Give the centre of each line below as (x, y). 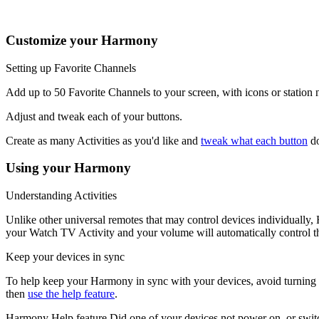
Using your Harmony (68, 168)
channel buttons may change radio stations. (116, 13)
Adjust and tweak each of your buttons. (94, 116)
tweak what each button (254, 140)
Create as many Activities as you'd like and (103, 140)
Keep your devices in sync (65, 256)
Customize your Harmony (82, 40)
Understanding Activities (61, 195)
